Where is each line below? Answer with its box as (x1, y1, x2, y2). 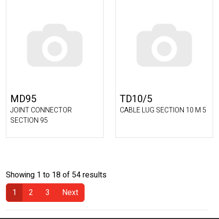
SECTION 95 (10, 115, 48, 126)
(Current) (5, 201, 35, 213)
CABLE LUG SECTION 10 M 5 (120, 105, 206, 115)
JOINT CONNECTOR (10, 105, 72, 115)
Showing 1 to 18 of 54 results (6, 169, 107, 181)
